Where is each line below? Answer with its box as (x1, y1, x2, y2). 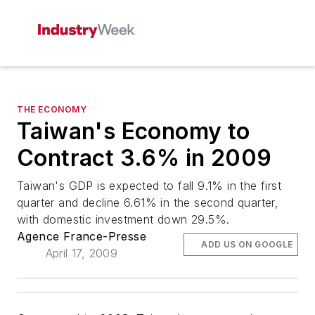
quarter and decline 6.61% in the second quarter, (17, 195, 279, 210)
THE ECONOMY (17, 104, 87, 115)
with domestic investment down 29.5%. (17, 212, 230, 226)
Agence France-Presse (17, 229, 146, 243)
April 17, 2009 (45, 246, 118, 260)
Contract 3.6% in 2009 (17, 144, 272, 172)
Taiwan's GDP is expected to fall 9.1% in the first (17, 179, 281, 193)
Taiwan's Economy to (17, 117, 250, 145)
